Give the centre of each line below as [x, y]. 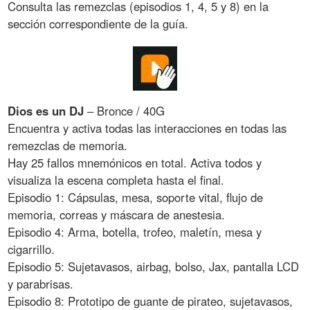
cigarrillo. [31, 249]
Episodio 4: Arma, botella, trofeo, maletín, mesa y [135, 232]
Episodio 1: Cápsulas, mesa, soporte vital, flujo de [136, 198]
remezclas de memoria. [68, 146]
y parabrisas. [41, 284]
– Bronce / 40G [125, 111]
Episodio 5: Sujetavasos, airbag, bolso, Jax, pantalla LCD [154, 267]
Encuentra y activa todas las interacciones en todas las [147, 128]
